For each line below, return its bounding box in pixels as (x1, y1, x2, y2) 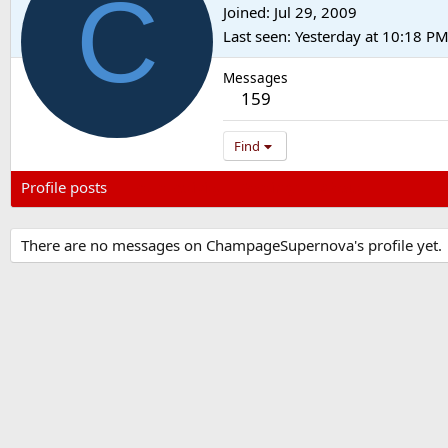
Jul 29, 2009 (274, 2, 357, 23)
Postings (241, 177, 300, 198)
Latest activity (127, 177, 221, 198)
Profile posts (21, 177, 107, 198)
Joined (223, 2, 266, 23)
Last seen (223, 26, 287, 47)
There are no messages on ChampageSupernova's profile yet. (21, 235, 442, 256)
